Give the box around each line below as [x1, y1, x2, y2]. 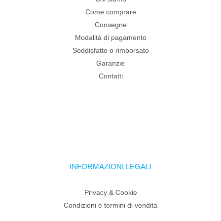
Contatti [98, 72, 123, 80]
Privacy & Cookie [84, 188, 137, 197]
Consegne [94, 21, 127, 29]
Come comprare [85, 8, 136, 16]
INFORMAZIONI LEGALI [70, 162, 151, 171]
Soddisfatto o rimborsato [72, 46, 149, 55]
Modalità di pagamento [74, 34, 147, 42]
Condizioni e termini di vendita [64, 201, 157, 210]
